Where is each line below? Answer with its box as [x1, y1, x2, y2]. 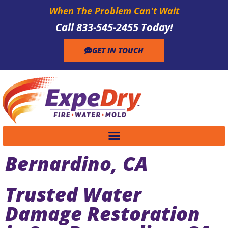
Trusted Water [5, 180, 141, 207]
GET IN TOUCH [92, 45, 144, 55]
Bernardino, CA [5, 150, 148, 177]
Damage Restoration [5, 199, 200, 226]
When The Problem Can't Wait [49, 5, 179, 17]
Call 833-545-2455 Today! [55, 20, 173, 34]
